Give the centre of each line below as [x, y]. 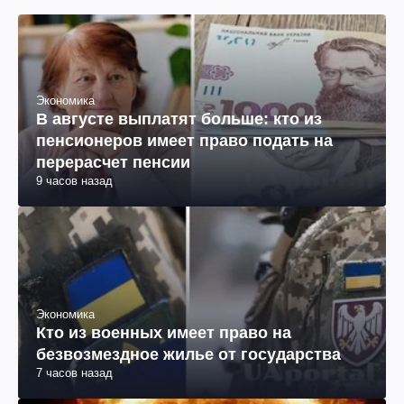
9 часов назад [74, 181]
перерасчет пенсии [113, 163]
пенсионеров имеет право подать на [184, 141]
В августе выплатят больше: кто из [179, 119]
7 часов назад [74, 373]
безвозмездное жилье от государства [188, 355]
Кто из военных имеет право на [164, 333]
